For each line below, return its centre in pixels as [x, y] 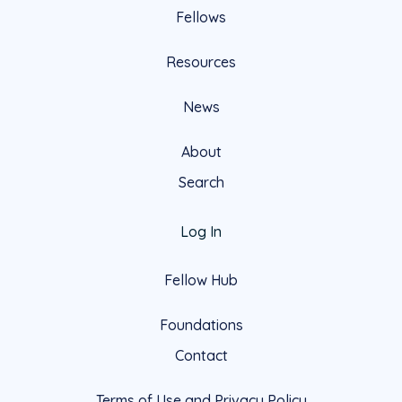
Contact [201, 355]
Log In [201, 231]
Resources [201, 61]
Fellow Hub [201, 280]
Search [201, 182]
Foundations [201, 324]
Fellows [201, 17]
